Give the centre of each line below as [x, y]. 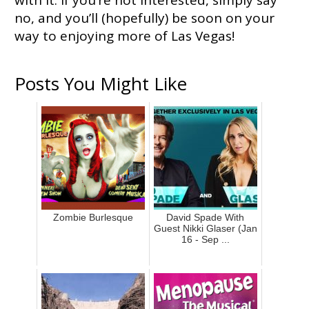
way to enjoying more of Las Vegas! [124, 36]
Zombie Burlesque [93, 218]
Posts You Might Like [100, 84]
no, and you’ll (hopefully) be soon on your [144, 18]
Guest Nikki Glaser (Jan [205, 229]
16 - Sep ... [205, 240]
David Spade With [206, 218]
